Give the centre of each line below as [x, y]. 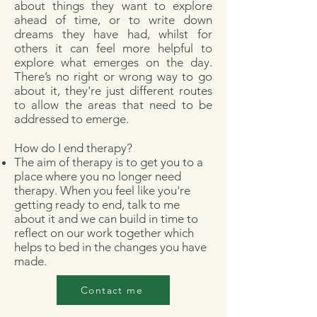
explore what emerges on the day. [113, 62]
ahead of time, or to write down [113, 20]
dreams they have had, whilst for [113, 34]
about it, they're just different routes [113, 91]
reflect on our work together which [104, 233]
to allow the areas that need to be [113, 105]
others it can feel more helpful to [113, 48]
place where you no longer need [98, 176]
